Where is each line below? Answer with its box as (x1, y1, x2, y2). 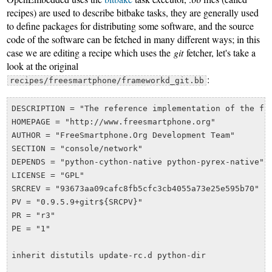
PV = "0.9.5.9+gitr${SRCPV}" (11, 197, 143, 206)
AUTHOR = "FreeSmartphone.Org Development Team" (11, 130, 235, 140)
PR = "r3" (11, 210, 55, 220)
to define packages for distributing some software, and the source (7, 19, 254, 33)
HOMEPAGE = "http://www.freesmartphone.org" (11, 117, 216, 126)
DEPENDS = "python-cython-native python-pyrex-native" (11, 157, 264, 166)
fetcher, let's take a (183, 46, 256, 59)
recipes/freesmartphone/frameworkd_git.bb (10, 76, 205, 86)
